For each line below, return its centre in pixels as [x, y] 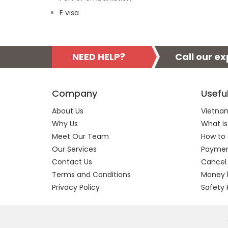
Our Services [74, 149]
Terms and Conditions [91, 175]
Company [75, 93]
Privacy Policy [76, 187]
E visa [69, 13]
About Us [68, 111]
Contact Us [72, 162]
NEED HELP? [99, 57]
